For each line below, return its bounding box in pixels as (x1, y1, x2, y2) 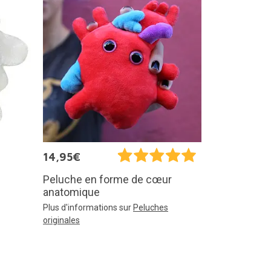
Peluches (133, 202, 168, 212)
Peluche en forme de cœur (43, 172, 172, 186)
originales (43, 215, 80, 225)
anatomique (43, 185, 100, 198)
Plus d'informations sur (43, 202, 133, 212)
